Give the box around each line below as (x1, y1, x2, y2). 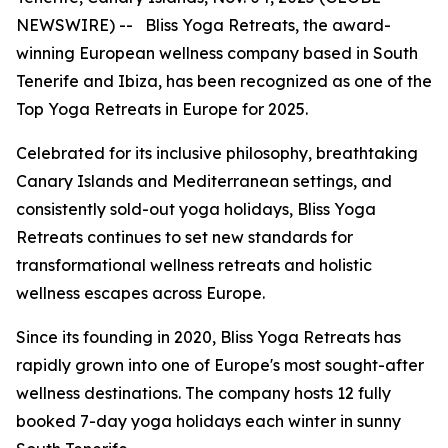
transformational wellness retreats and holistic (16, 255, 372, 275)
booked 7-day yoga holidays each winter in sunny (16, 411, 401, 431)
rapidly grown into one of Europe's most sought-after (16, 355, 424, 375)
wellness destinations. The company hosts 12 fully (16, 383, 391, 403)
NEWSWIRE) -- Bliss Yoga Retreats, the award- (16, 15, 391, 35)
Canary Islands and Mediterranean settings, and (16, 171, 392, 191)
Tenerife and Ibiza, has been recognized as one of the (16, 71, 432, 91)
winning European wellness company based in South (16, 43, 418, 63)
